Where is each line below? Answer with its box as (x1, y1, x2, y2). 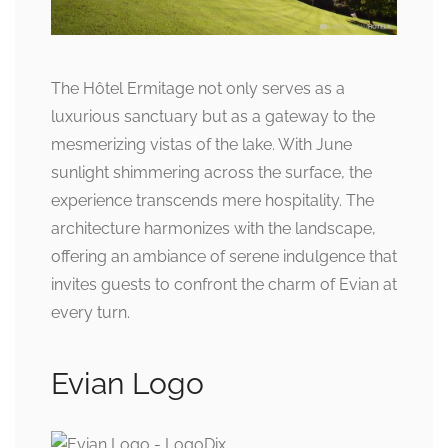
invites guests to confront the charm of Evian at (51, 275, 397, 295)
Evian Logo (51, 366, 204, 402)
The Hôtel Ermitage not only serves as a (51, 79, 345, 99)
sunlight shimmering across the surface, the (51, 163, 372, 183)
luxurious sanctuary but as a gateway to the (51, 107, 375, 127)
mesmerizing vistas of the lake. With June (51, 135, 352, 155)
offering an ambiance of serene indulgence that (51, 247, 397, 267)
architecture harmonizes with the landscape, (51, 219, 376, 239)
